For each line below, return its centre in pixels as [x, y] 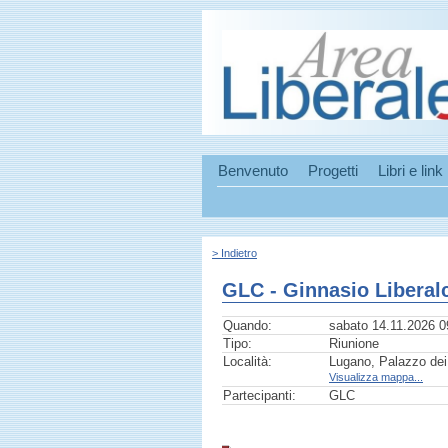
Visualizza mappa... [376, 377]
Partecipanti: [259, 396]
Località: [247, 362]
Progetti [333, 171]
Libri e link [410, 171]
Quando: [247, 326]
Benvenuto [253, 171]
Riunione [354, 344]
